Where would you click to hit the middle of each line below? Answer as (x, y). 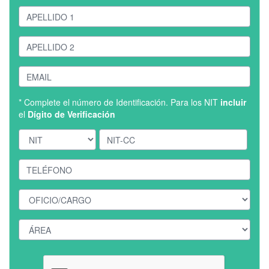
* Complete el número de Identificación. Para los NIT (119, 102)
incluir (233, 102)
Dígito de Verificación (71, 114)
